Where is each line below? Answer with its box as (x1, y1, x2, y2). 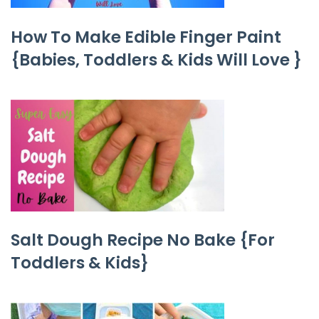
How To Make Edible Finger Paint (11, 25, 281, 48)
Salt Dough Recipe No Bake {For (11, 229, 275, 252)
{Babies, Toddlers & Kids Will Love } (11, 48, 302, 71)
